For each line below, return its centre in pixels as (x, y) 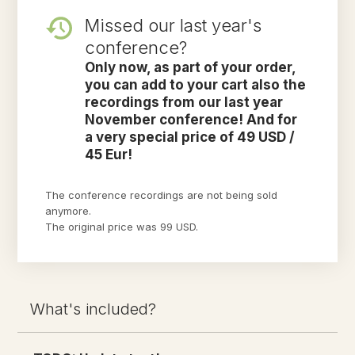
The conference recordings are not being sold (162, 195)
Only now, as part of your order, (191, 67)
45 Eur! (109, 155)
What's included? (94, 309)
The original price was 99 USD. (124, 227)
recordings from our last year (184, 102)
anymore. (69, 211)
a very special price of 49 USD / (190, 137)
